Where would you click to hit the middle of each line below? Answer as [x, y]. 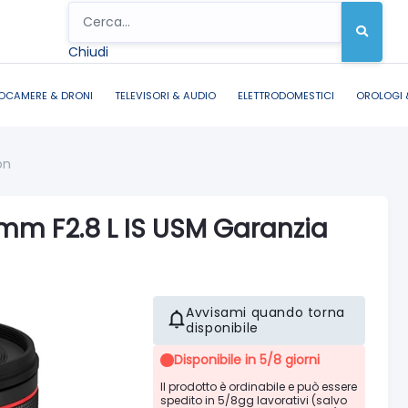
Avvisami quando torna [265, 312]
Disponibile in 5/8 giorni [247, 359]
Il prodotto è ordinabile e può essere [259, 386]
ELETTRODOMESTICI [286, 95]
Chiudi [89, 51]
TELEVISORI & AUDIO [165, 95]
